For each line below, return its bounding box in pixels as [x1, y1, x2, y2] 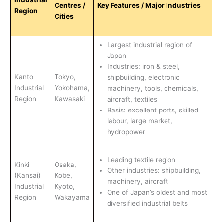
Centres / [54, 1, 85, 9]
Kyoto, [54, 182, 75, 190]
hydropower [107, 128, 145, 136]
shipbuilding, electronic [107, 73, 180, 81]
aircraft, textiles [107, 95, 159, 103]
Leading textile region [107, 156, 177, 164]
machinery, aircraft [107, 177, 170, 185]
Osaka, [54, 161, 76, 168]
